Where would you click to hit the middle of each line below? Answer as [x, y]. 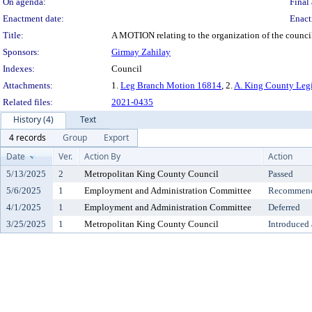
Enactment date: [33, 18]
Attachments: [28, 85]
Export [116, 138]
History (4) [33, 119]
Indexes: [19, 69]
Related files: [28, 102]
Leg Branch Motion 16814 [171, 85]
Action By [102, 156]
